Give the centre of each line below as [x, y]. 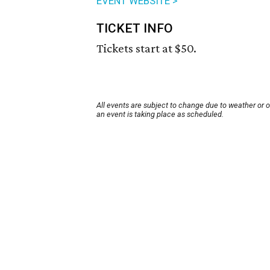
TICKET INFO [135, 29]
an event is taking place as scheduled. [160, 115]
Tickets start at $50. [146, 49]
